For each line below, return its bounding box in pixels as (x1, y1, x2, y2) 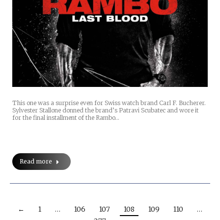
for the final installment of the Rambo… (12, 114, 119, 122)
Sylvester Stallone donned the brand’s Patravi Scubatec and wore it (12, 107, 198, 114)
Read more (20, 158, 52, 165)
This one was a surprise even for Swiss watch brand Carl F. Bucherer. (12, 99, 206, 107)
